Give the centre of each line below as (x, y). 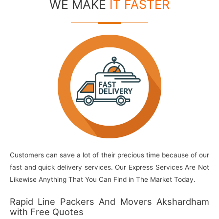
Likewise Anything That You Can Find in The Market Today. (103, 179)
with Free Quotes (47, 211)
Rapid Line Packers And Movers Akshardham (109, 201)
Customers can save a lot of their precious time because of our (109, 155)
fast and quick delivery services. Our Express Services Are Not (109, 167)
